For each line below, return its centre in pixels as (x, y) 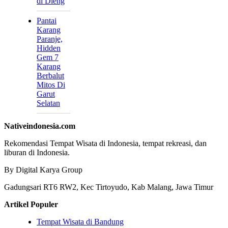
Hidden (49, 48)
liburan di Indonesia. (37, 153)
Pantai (47, 21)
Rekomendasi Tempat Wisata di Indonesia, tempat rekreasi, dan (105, 144)
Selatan (48, 103)
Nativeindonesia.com (40, 126)
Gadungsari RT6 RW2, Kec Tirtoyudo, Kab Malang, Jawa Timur (109, 187)
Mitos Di (51, 85)
